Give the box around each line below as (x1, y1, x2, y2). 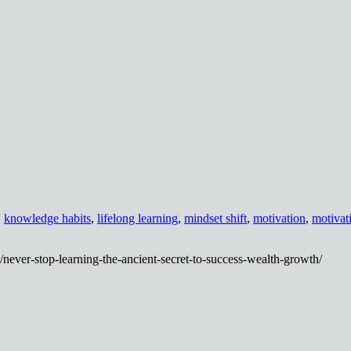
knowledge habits (4, 212, 91, 226)
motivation (253, 212, 306, 226)
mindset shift (184, 212, 247, 226)
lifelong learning (97, 212, 178, 226)
